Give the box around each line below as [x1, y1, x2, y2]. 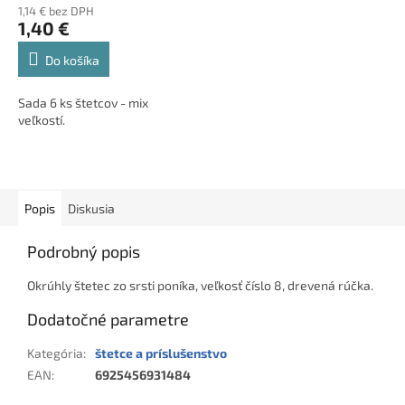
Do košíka [45, 52, 99, 68]
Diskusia [68, 200, 115, 216]
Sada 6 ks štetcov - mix [18, 94, 148, 110]
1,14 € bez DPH [18, 3, 94, 18]
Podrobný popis [27, 240, 140, 261]
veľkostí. [18, 111, 65, 127]
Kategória [27, 344, 83, 361]
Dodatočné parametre [27, 308, 189, 329]
